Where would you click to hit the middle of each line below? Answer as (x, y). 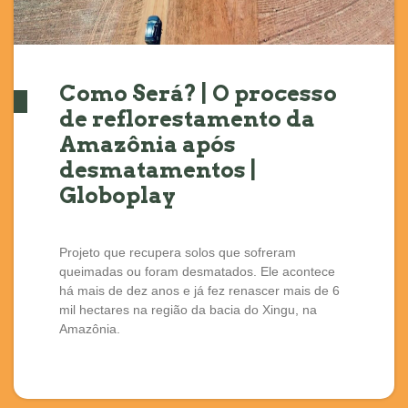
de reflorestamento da (187, 119)
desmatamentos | (158, 170)
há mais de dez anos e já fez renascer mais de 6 (199, 291)
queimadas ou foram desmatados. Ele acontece (197, 272)
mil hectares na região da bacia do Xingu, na (188, 310)
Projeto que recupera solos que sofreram (178, 253)
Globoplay (117, 196)
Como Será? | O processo (198, 94)
